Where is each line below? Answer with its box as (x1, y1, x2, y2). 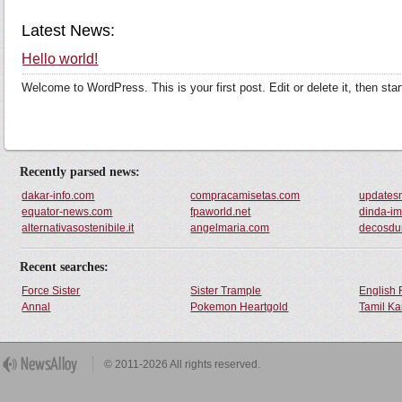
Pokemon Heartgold (190, 301, 289, 313)
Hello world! (22, 51, 99, 66)
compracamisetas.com (190, 189, 301, 202)
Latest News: (22, 22, 116, 39)
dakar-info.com (22, 189, 95, 202)
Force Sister (22, 284, 81, 297)
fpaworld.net (190, 205, 251, 218)
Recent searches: (20, 260, 109, 274)
